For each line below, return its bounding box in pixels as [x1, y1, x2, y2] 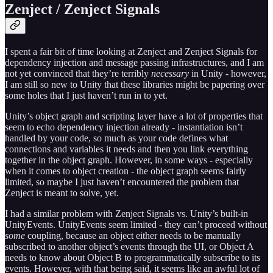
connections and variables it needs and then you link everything [5, 143, 248, 154]
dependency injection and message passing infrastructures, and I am [5, 57, 264, 68]
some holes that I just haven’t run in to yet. [5, 90, 168, 101]
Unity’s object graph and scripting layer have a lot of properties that [5, 110, 263, 121]
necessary [151, 68, 189, 79]
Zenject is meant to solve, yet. [5, 187, 119, 198]
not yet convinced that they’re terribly [5, 68, 151, 79]
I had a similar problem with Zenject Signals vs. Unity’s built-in [5, 208, 248, 219]
